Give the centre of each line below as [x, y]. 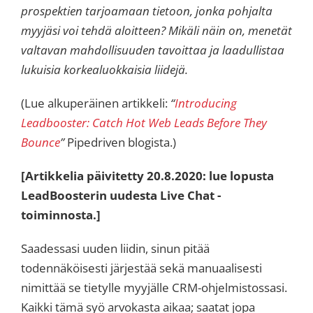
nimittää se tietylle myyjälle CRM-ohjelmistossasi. [154, 287]
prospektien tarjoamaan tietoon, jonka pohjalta [147, 10]
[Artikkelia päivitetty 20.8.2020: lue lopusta [147, 175]
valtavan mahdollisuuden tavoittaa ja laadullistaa [153, 50]
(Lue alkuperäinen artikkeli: [96, 103]
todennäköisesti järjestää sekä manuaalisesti [141, 268]
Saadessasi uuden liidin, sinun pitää [115, 248]
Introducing [206, 103]
